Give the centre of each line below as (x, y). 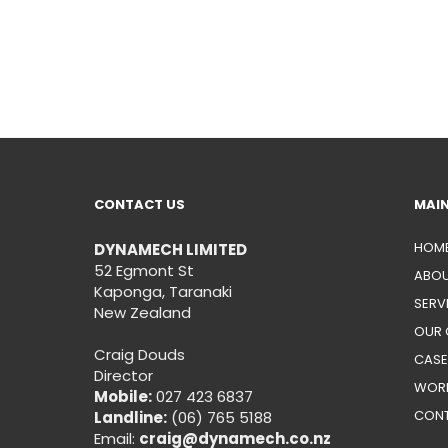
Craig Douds (139, 354)
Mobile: (122, 396)
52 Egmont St (143, 270)
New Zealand (142, 312)
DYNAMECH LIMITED (170, 249)
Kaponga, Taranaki (162, 291)
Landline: (130, 417)
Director (123, 375)
